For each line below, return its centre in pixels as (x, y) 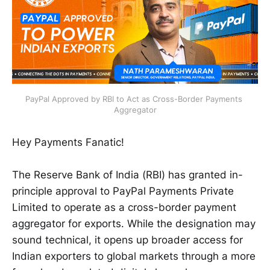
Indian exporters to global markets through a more (134, 256)
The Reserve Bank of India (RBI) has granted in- (127, 175)
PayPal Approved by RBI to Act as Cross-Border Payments (134, 99)
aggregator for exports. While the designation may (134, 224)
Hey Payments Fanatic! (68, 142)
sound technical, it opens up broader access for (127, 240)
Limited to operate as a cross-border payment (124, 208)
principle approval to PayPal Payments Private (123, 191)
